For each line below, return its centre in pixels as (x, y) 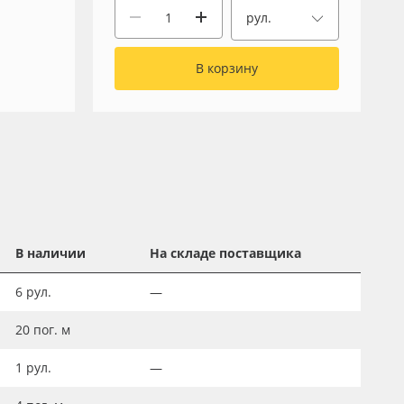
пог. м (52, 330)
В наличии (50, 253)
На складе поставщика (225, 253)
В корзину (226, 68)
